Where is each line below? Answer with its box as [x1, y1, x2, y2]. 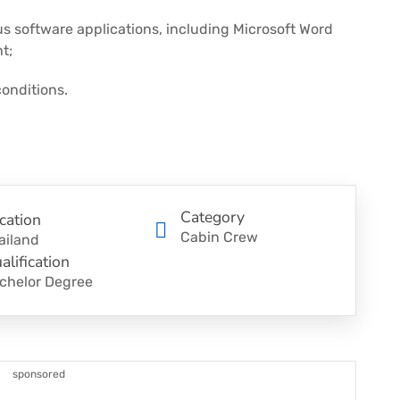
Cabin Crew [180, 229, 259, 246]
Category [180, 206, 246, 229]
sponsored [9, 368, 65, 381]
